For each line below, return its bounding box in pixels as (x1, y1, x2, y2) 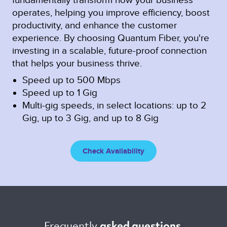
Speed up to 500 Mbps (22, 74, 121, 86)
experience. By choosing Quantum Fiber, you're (12, 32, 209, 44)
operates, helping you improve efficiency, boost (12, 7, 210, 18)
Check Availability (83, 146, 144, 156)
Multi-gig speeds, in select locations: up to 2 (22, 100, 206, 111)
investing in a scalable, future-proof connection (12, 45, 207, 56)
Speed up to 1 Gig (22, 87, 97, 98)
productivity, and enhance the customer (12, 20, 177, 31)
